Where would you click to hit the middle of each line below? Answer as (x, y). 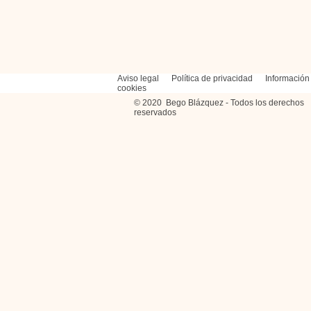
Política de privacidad (218, 78)
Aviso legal (144, 78)
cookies (132, 88)
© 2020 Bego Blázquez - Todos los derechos (219, 103)
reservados (155, 112)
